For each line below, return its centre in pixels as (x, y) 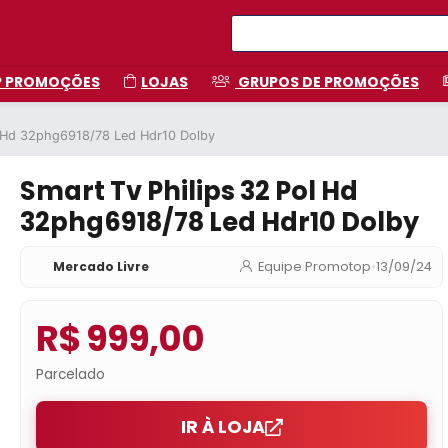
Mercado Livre (101, 266)
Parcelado (71, 374)
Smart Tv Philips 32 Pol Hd (189, 191)
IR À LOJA (222, 427)
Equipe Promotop (314, 266)
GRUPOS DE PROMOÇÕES (327, 82)
